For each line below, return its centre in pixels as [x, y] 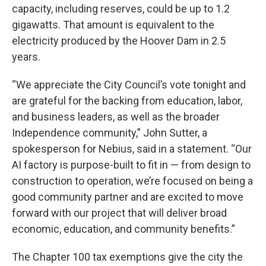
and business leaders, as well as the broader [116, 117]
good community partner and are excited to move [128, 197]
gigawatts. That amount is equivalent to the [113, 25]
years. [26, 57]
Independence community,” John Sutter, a [110, 133]
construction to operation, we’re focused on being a [132, 181]
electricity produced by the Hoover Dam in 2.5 [119, 41]
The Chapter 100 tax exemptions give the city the [127, 257]
